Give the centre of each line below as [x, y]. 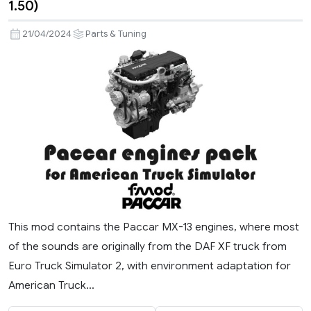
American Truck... [51, 285]
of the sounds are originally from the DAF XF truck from [148, 246]
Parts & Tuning [116, 34]
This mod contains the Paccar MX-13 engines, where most [154, 227]
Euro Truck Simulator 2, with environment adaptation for [150, 266]
